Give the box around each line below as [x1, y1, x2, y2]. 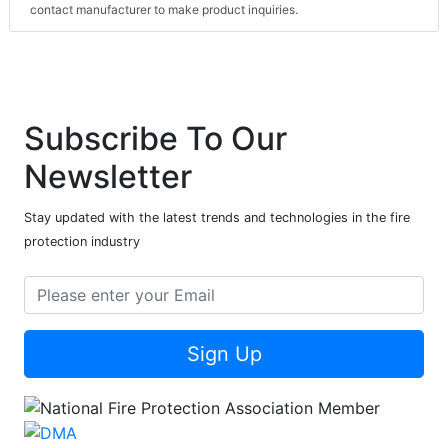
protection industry [24, 234, 140, 250]
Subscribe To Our [24, 119, 287, 159]
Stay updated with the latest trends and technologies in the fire [24, 210, 410, 226]
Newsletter [24, 157, 192, 197]
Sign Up [186, 342, 262, 367]
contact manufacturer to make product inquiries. [30, 2, 298, 18]
